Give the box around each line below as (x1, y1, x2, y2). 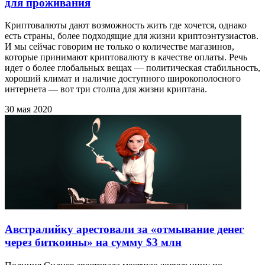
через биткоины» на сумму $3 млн (5, 236, 182, 249)
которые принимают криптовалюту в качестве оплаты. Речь (5, 52, 247, 63)
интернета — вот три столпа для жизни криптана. (5, 84, 207, 95)
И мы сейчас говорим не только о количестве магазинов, (5, 41, 234, 52)
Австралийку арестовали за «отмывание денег (5, 223, 244, 236)
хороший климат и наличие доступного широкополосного (5, 73, 241, 84)
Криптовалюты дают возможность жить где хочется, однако (5, 20, 247, 31)
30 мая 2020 (5, 104, 52, 115)
